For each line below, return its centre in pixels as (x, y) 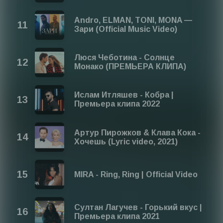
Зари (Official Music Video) (126, 29)
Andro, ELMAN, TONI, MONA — (133, 20)
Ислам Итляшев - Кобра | (124, 95)
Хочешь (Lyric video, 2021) (126, 141)
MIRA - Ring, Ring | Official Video (136, 174)
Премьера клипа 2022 (117, 104)
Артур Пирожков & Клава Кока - (138, 132)
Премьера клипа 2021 (117, 216)
